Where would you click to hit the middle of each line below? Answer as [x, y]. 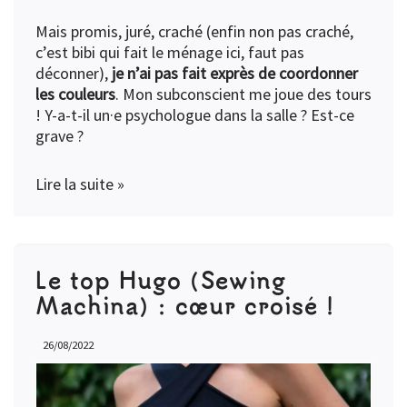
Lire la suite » [80, 184]
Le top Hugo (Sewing [161, 280]
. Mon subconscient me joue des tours [243, 94]
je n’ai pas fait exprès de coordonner [235, 74]
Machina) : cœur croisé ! [185, 305]
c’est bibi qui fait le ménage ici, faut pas [170, 53]
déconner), [74, 74]
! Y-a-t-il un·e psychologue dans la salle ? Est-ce [195, 115]
